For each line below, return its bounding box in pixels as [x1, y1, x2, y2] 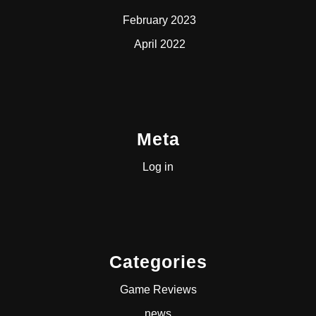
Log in [142, 160, 174, 173]
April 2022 [133, 37, 186, 50]
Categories [109, 251, 207, 272]
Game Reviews [119, 283, 197, 296]
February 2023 [123, 13, 196, 26]
